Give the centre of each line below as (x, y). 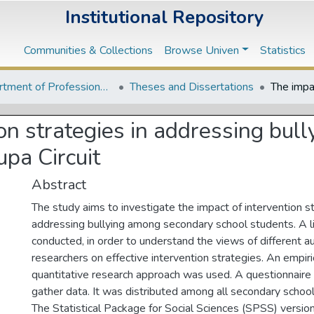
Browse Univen (202, 50)
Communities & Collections (89, 50)
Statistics (282, 50)
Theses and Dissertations (192, 87)
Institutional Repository (165, 17)
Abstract (59, 185)
